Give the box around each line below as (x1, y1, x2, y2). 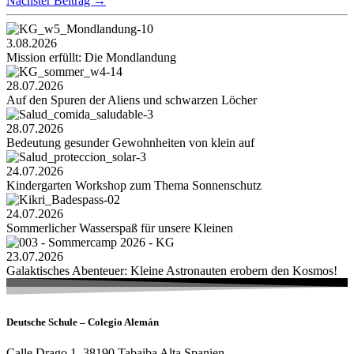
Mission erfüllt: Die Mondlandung (6, 50, 176, 64)
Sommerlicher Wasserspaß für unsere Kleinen (6, 220, 233, 235)
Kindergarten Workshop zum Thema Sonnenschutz (6, 178, 262, 192)
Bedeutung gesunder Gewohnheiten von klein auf (6, 135, 254, 149)
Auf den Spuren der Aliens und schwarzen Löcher (6, 92, 257, 107)
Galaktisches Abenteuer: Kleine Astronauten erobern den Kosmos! (6, 263, 337, 277)
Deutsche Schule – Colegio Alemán (6, 315, 159, 328)
